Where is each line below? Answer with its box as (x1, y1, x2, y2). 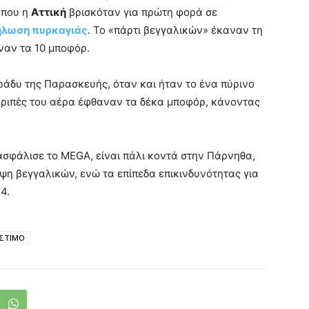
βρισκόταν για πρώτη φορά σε (66, 6, 217, 19)
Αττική (31, 6, 66, 19)
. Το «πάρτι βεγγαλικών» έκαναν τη (88, 23, 263, 37)
